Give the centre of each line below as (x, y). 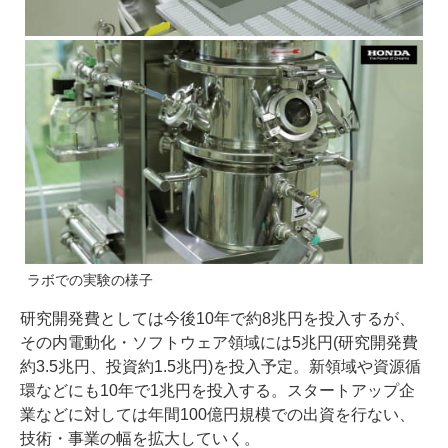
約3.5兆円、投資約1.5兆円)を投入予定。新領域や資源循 (220, 367)
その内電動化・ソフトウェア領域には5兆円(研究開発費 (219, 343)
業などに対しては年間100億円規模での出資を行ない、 (217, 415)
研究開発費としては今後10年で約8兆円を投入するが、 (217, 319)
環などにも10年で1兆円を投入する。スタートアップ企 (217, 391)
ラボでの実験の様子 (90, 280)
